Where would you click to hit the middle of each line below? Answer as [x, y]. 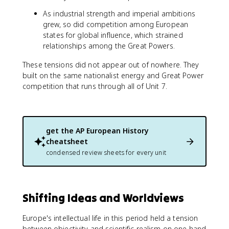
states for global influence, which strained [113, 35]
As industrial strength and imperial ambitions [119, 14]
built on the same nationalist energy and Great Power [113, 75]
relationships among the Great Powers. [109, 46]
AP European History [112, 131]
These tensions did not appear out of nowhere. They [111, 65]
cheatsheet [67, 141]
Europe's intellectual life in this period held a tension [110, 218]
